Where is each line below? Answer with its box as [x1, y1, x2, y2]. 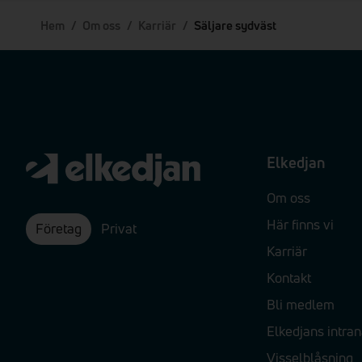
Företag [36, 219, 82, 238]
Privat [101, 219, 137, 238]
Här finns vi [266, 214, 334, 234]
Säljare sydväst [194, 17, 276, 34]
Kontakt [266, 267, 311, 287]
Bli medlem [266, 295, 335, 314]
